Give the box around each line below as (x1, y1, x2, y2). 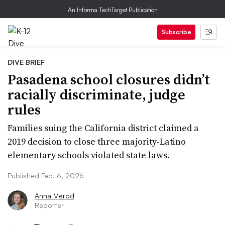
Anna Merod (35, 191, 74, 200)
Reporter (35, 201, 64, 209)
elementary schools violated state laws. (8, 149, 170, 161)
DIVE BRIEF (8, 58, 45, 66)
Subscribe (161, 28, 191, 36)
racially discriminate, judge (8, 85, 185, 104)
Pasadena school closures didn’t (8, 70, 210, 89)
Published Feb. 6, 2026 (8, 171, 84, 180)
